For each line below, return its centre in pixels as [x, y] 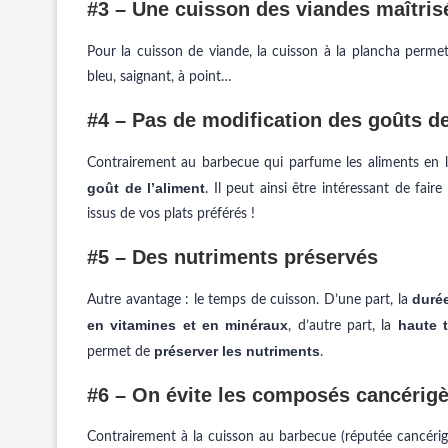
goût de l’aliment [146, 188]
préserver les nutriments [237, 351]
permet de [120, 352]
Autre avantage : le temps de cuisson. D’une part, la [250, 300]
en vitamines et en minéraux [188, 325]
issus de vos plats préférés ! [171, 214]
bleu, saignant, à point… [159, 77]
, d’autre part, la [343, 326]
